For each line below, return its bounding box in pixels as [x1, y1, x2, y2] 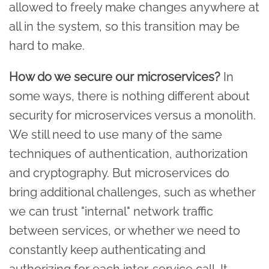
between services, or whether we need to [9, 223, 240, 238]
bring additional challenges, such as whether [9, 184, 256, 199]
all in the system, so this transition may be [9, 19, 240, 34]
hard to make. [9, 38, 85, 53]
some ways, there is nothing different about [9, 88, 250, 103]
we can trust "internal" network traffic [9, 204, 213, 219]
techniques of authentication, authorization [9, 146, 248, 161]
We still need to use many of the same [9, 127, 222, 142]
